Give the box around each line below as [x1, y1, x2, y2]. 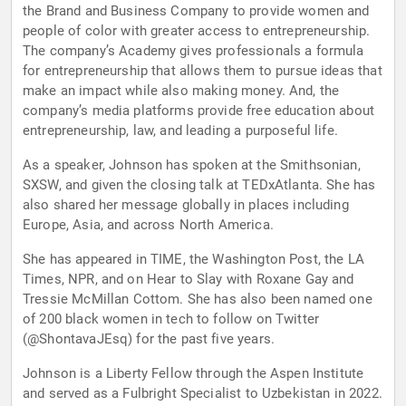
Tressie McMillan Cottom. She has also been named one [23, 291, 372, 308]
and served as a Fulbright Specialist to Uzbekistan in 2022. [23, 385, 382, 402]
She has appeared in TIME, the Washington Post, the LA [23, 251, 364, 268]
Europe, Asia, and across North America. [23, 217, 274, 234]
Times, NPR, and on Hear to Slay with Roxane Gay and [23, 271, 354, 288]
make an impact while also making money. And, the [23, 82, 340, 100]
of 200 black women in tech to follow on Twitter [23, 311, 320, 328]
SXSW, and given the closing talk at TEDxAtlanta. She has [23, 177, 376, 194]
